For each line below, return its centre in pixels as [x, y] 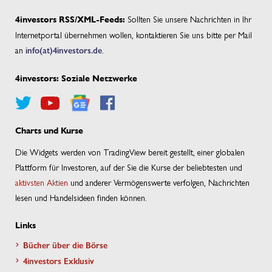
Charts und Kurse [49, 131]
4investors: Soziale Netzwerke [76, 79]
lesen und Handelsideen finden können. [81, 198]
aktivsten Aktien [42, 182]
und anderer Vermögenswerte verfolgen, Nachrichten [159, 182]
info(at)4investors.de [64, 50]
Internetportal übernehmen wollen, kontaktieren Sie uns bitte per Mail [134, 35]
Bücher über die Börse [65, 245]
